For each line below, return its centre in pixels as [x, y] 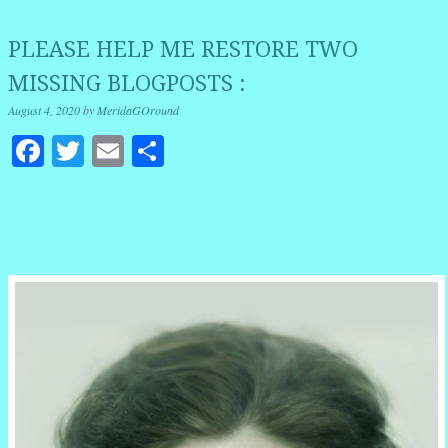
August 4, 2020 [44, 110]
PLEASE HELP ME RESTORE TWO [183, 50]
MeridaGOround [138, 110]
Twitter [130, 151]
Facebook [105, 151]
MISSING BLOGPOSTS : [127, 84]
